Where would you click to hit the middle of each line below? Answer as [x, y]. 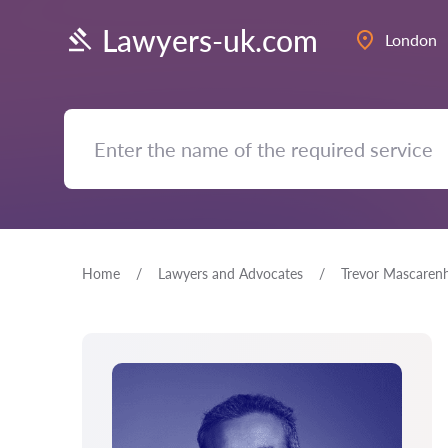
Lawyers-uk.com [210, 39]
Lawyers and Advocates [230, 273]
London [411, 39]
